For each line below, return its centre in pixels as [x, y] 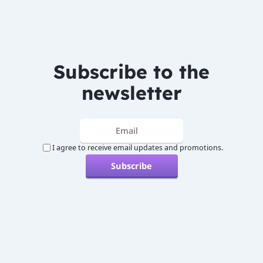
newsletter [131, 92]
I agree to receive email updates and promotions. [137, 147]
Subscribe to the [131, 71]
